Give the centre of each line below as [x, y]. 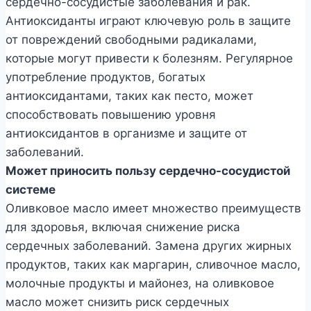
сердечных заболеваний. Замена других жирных [149, 245]
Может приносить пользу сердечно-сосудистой [148, 170]
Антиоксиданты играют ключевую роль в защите [148, 20]
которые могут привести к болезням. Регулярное [149, 58]
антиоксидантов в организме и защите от [126, 133]
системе [31, 189]
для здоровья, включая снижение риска [123, 227]
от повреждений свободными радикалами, [131, 39]
